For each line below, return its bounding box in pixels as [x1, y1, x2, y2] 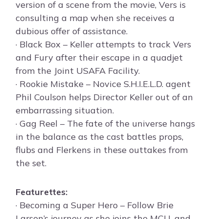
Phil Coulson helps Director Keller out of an [16, 91, 193, 103]
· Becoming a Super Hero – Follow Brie [16, 199, 174, 211]
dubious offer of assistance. [16, 25, 128, 37]
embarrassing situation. [16, 105, 114, 116]
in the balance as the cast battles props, [16, 131, 183, 143]
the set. [16, 157, 46, 169]
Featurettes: [16, 186, 67, 198]
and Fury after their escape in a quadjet [16, 52, 183, 64]
